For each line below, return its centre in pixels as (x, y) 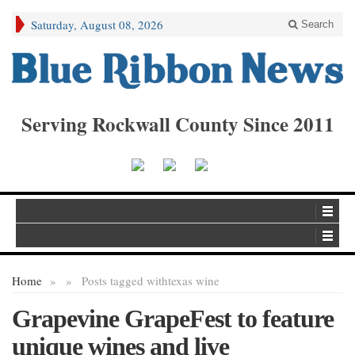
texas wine (194, 281)
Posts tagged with (125, 281)
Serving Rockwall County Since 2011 (177, 124)
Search (316, 24)
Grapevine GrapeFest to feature (173, 319)
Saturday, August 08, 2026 (97, 25)
